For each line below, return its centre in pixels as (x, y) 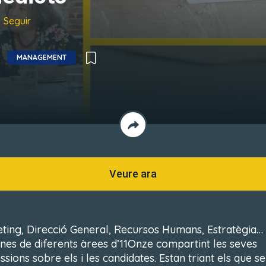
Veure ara (133, 174)
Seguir (17, 21)
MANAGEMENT (42, 57)
